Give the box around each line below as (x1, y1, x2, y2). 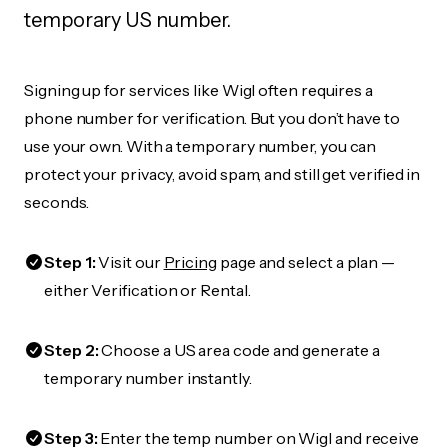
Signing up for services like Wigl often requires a (24, 80, 374, 100)
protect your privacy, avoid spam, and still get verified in (24, 164, 421, 184)
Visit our (95, 252, 164, 272)
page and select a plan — (217, 252, 396, 272)
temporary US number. (24, 8, 232, 32)
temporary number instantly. (44, 368, 252, 388)
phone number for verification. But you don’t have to (24, 108, 400, 128)
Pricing (163, 252, 218, 272)
